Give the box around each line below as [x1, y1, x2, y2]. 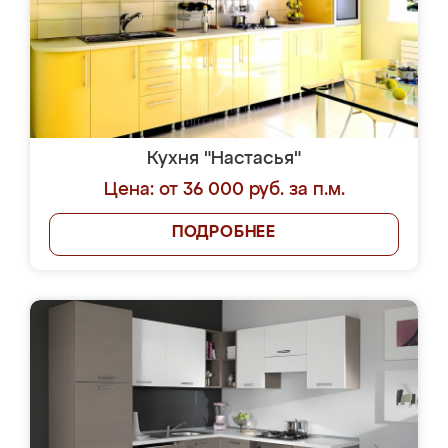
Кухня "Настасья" [147, 150, 301, 168]
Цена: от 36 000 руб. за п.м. [103, 181, 345, 199]
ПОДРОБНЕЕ [171, 225, 277, 241]
